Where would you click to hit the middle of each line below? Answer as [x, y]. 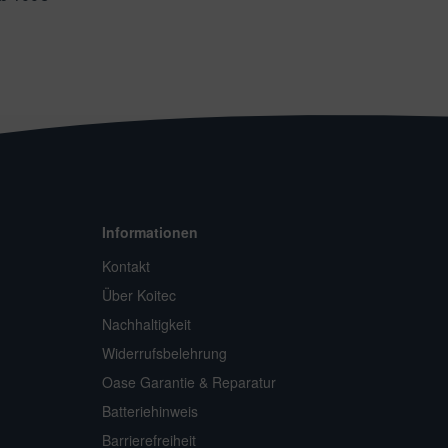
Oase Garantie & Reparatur [189, 382]
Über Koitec [139, 295]
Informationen [150, 232]
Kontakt [126, 266]
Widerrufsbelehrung [164, 353]
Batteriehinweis [150, 411]
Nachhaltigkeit [146, 324]
